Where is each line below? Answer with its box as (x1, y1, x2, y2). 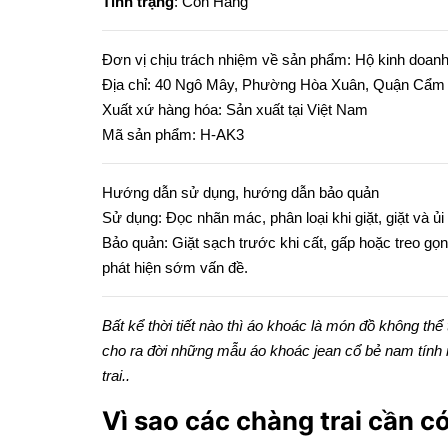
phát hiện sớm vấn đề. (102, 259, 248, 276)
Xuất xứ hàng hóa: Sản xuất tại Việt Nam (102, 101, 368, 118)
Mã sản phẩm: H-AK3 (102, 126, 244, 143)
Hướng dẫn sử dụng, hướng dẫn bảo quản (102, 184, 379, 201)
